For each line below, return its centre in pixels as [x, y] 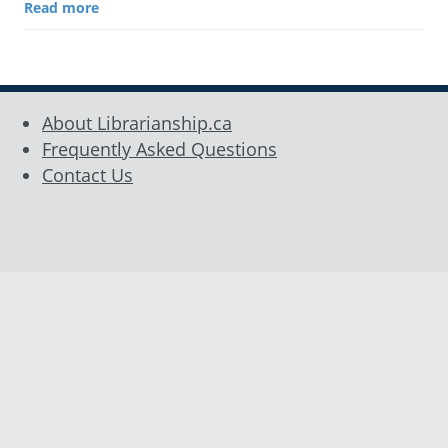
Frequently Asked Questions [159, 148]
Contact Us [87, 174]
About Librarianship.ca [137, 122]
